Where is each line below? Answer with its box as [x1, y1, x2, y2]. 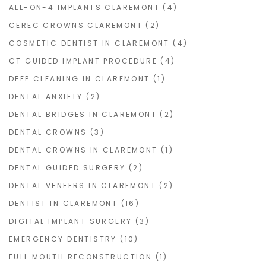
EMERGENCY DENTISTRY [9, 234, 117, 245]
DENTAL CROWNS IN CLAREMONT [9, 145, 158, 156]
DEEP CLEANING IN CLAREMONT [9, 74, 150, 84]
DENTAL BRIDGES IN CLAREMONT [9, 109, 157, 120]
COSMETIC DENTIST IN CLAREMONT [9, 38, 170, 49]
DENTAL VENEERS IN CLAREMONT [9, 180, 157, 191]
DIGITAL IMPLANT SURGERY [9, 216, 132, 227]
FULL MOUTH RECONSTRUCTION [9, 252, 153, 262]
